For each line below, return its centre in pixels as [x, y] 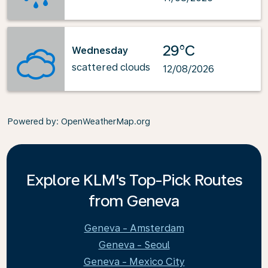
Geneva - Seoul [134, 245]
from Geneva [134, 201]
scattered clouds [111, 67]
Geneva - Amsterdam [134, 228]
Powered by [32, 121]
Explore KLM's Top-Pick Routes [134, 180]
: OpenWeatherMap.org [103, 121]
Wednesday [100, 50]
